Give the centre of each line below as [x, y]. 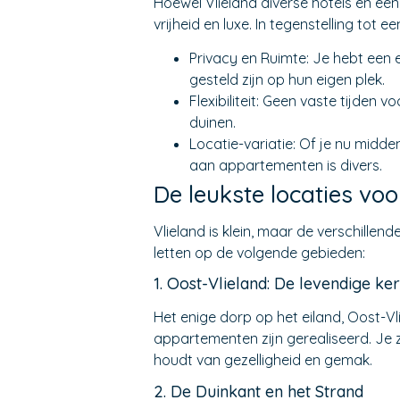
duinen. [212, 123]
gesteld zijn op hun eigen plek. [287, 80]
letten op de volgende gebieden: [259, 253]
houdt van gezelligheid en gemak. [263, 360]
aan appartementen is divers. [286, 166]
